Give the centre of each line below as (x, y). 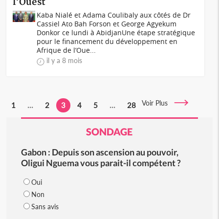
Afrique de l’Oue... (66, 50)
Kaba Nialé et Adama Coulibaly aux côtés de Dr (114, 15)
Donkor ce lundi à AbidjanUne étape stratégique (116, 33)
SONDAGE (109, 131)
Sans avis (45, 207)
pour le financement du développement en (107, 41)
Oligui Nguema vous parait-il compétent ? (101, 163)
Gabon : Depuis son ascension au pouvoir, (99, 152)
